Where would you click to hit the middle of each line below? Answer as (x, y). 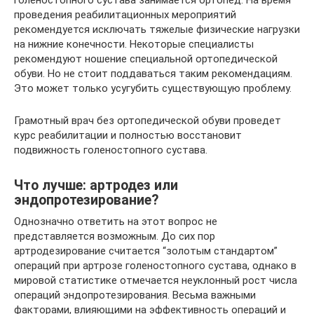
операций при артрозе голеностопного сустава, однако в (155, 265)
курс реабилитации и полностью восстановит (128, 135)
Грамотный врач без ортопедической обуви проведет (148, 120)
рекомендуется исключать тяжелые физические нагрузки (157, 29)
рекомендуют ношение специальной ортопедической (146, 59)
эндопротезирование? (86, 200)
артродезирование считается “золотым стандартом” (146, 251)
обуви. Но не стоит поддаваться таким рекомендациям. (153, 73)
